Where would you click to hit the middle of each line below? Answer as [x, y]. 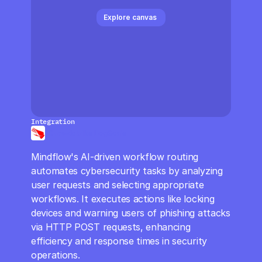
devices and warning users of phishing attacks [131, 213]
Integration [53, 121]
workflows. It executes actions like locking [123, 199]
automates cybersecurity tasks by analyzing [127, 171]
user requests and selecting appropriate [118, 185]
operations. [56, 255]
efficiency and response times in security [119, 241]
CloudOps [32, 7]
